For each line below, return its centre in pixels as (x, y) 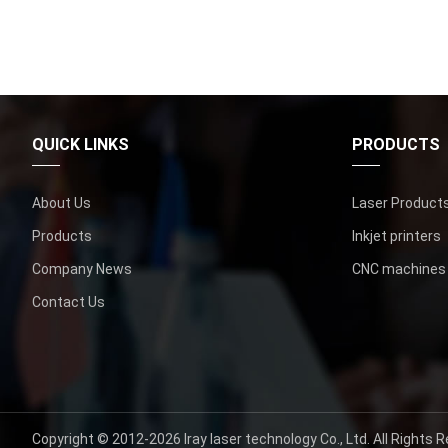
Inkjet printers (396, 235)
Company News (82, 268)
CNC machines (399, 268)
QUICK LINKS (80, 144)
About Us (61, 202)
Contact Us (68, 301)
